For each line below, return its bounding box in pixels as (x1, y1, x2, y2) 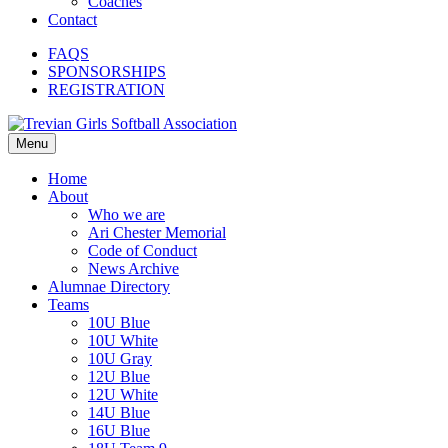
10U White (88, 332, 158, 349)
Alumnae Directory (48, 278, 170, 295)
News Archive (88, 260, 179, 277)
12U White (88, 386, 158, 403)
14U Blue (88, 404, 150, 421)
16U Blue (88, 422, 150, 439)
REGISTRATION (48, 81, 165, 98)
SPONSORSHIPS (48, 63, 166, 80)
